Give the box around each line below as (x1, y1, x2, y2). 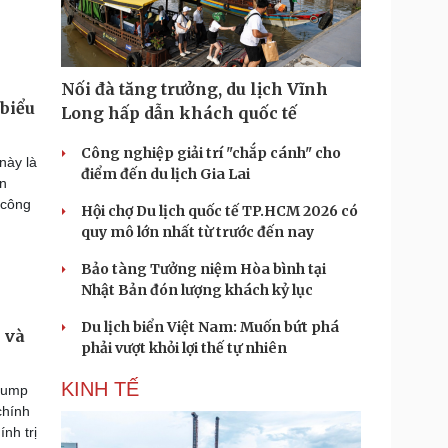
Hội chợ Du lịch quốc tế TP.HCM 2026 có (81, 202, 358, 220)
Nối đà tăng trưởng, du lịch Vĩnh (61, 79, 328, 99)
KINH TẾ (61, 378, 139, 400)
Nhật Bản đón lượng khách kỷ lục (81, 281, 313, 299)
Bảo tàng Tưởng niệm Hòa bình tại (81, 260, 326, 278)
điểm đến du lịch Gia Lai (81, 165, 250, 183)
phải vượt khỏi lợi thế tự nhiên (81, 339, 287, 357)
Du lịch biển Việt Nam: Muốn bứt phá (81, 318, 339, 336)
